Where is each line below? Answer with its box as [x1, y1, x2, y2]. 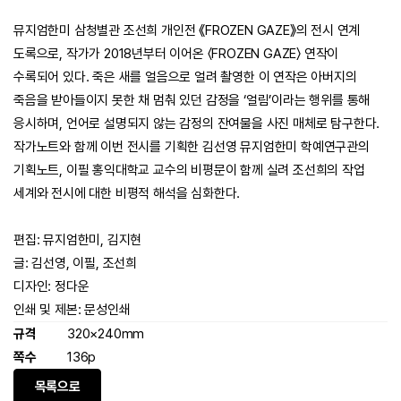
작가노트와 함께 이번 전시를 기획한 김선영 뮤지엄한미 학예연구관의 [13, 139, 370, 156]
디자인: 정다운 [13, 278, 90, 295]
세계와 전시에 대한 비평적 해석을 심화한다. [13, 185, 241, 202]
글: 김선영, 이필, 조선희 [13, 255, 137, 272]
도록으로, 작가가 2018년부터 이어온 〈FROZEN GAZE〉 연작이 [13, 46, 339, 63]
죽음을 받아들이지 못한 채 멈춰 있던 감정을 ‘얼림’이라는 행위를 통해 [13, 92, 371, 109]
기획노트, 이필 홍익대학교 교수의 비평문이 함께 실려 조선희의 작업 [13, 162, 365, 179]
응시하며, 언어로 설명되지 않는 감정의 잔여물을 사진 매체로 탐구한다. [13, 115, 380, 132]
